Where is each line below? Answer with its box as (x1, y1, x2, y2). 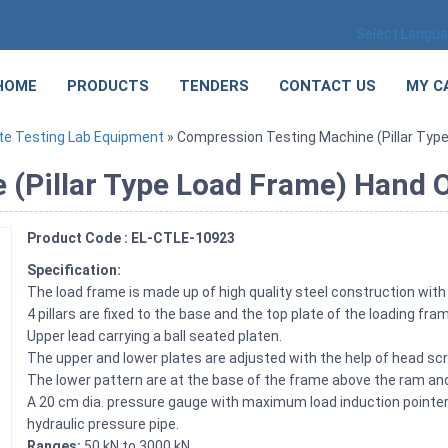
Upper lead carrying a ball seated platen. (27, 327, 286, 344)
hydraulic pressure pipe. (27, 415, 180, 432)
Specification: (27, 261, 125, 278)
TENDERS (179, 77, 249, 95)
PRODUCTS (67, 77, 149, 95)
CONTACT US (279, 77, 376, 95)
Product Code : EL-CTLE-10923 (27, 229, 236, 246)
